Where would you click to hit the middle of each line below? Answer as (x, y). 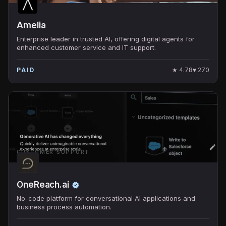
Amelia (31, 25)
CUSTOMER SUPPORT (53, 152)
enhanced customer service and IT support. (86, 47)
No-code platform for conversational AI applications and (106, 198)
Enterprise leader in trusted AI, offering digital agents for (106, 39)
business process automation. (64, 207)
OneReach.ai (43, 185)
